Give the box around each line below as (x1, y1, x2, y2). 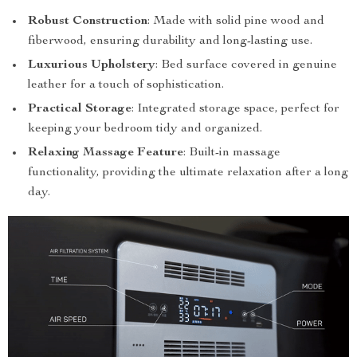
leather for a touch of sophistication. (28, 78, 224, 92)
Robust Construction (28, 14, 147, 28)
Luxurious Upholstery (28, 58, 155, 72)
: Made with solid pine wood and (147, 14, 324, 28)
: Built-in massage (183, 146, 280, 159)
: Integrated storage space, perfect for (131, 102, 339, 116)
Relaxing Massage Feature (28, 146, 183, 159)
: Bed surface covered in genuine (155, 58, 337, 72)
